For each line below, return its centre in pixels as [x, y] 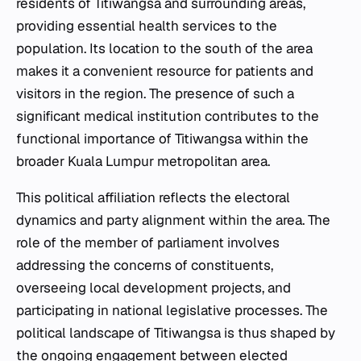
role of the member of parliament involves [148, 242]
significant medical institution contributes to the [168, 116]
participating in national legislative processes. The [172, 310]
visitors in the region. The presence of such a [155, 93]
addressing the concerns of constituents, [145, 265]
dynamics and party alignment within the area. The [173, 220]
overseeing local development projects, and [154, 287]
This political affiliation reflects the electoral [153, 197]
